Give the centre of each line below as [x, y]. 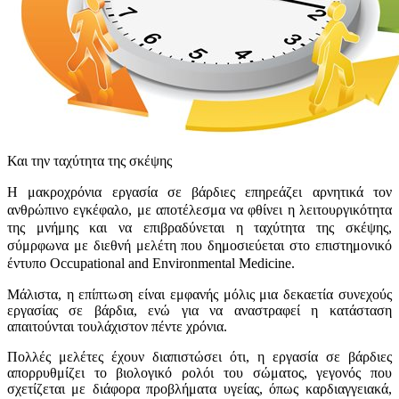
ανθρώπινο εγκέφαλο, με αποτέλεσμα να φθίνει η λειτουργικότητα [199, 209]
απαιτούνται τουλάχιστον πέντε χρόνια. [117, 326]
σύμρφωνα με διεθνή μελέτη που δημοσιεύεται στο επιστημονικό [199, 245]
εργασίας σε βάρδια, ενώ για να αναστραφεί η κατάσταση [199, 310]
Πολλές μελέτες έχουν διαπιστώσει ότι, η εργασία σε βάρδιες [199, 356]
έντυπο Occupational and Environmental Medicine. [151, 263]
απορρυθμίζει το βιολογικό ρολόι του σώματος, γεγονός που [199, 372]
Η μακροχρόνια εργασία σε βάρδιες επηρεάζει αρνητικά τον [199, 191]
